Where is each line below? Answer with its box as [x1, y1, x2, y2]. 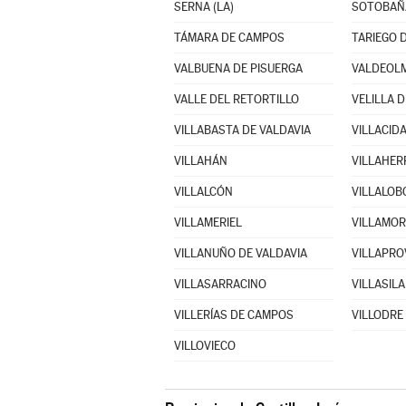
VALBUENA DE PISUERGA [173, 62, 303, 75]
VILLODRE [351, 308, 403, 322]
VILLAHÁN [173, 154, 227, 168]
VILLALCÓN [173, 185, 233, 198]
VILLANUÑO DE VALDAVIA [173, 246, 307, 260]
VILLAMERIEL [173, 216, 242, 229]
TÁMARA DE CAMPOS [173, 31, 285, 44]
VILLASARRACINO [173, 277, 266, 291]
